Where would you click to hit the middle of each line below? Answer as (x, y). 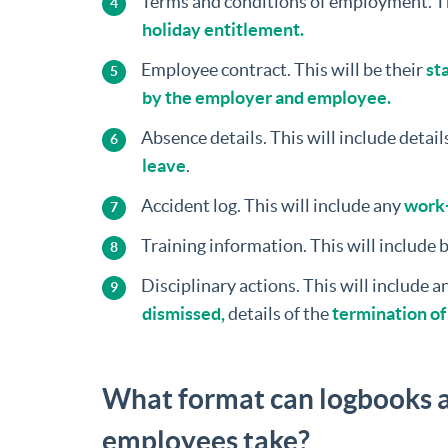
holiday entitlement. (223, 30)
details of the (278, 314)
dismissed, (183, 314)
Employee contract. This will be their (282, 70)
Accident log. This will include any (271, 206)
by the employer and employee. (266, 98)
